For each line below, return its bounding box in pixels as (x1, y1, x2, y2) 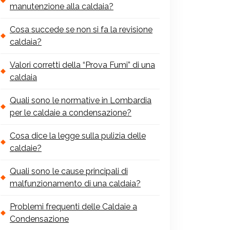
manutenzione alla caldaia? (10, 1, 113, 11)
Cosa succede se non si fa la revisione (10, 24, 152, 34)
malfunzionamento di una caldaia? (10, 178, 141, 188)
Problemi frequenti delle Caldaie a (10, 201, 137, 212)
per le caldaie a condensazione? (10, 107, 131, 118)
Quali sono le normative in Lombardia (10, 95, 151, 105)
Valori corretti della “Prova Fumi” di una (10, 60, 155, 70)
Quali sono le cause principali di (10, 166, 128, 176)
